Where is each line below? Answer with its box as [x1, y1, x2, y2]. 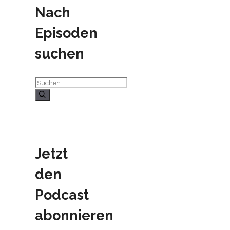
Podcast [35, 186, 89, 203]
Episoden [35, 25, 98, 42]
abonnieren [35, 207, 113, 223]
